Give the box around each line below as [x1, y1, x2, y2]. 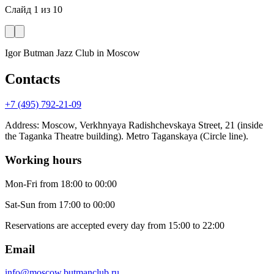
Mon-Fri [5, 178, 37, 189]
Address [5, 120, 37, 131]
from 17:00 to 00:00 [38, 199, 115, 210]
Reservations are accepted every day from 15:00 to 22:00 [5, 220, 224, 231]
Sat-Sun [5, 199, 35, 210]
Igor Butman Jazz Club [5, 47, 94, 58]
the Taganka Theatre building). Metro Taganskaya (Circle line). [5, 131, 248, 142]
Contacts [5, 70, 60, 87]
